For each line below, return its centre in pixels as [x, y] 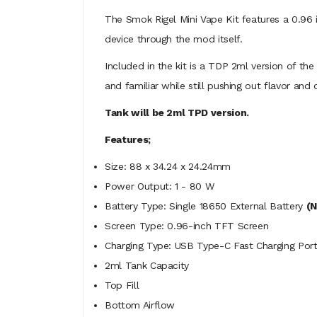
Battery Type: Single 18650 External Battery [206, 206]
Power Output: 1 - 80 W [160, 186]
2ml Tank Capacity [147, 265]
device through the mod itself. [175, 39]
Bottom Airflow [140, 305]
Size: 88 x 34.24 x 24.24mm [168, 166]
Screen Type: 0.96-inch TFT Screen [187, 226]
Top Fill [122, 285]
